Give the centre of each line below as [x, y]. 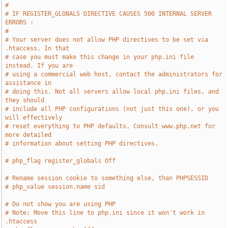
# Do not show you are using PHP [61, 204]
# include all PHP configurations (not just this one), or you [112, 109]
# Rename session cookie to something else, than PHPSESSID [107, 178]
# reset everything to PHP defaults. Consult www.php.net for [110, 126]
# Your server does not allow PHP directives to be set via [107, 40]
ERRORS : [20, 22]
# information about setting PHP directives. [82, 144]
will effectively [34, 118]
